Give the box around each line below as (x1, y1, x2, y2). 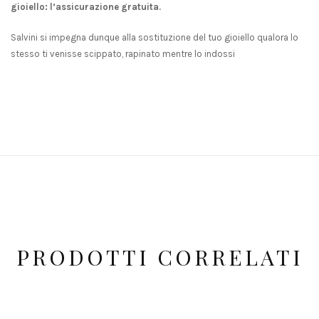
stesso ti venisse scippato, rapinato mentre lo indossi (11, 48, 235, 60)
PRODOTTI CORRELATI (16, 243, 303, 272)
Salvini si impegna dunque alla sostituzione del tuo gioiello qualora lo (11, 32, 298, 43)
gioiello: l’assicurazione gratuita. (11, 1, 161, 13)
